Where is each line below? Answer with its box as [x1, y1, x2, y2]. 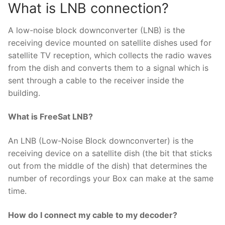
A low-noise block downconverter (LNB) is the [8, 25, 185, 35]
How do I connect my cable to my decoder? [8, 209, 177, 220]
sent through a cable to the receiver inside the [8, 75, 184, 85]
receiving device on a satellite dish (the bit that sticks [8, 148, 212, 158]
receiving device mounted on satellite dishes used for [8, 37, 211, 48]
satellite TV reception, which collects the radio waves [8, 50, 211, 60]
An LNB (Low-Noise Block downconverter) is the [8, 135, 193, 146]
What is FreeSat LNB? [8, 111, 93, 122]
